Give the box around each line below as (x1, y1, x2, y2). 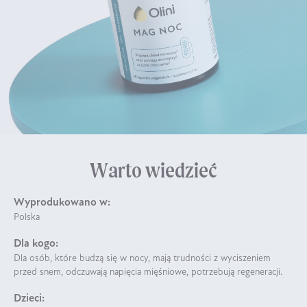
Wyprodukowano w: (14, 197, 110, 208)
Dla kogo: (14, 238, 58, 249)
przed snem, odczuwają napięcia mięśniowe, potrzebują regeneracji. (14, 267, 282, 278)
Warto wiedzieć (90, 157, 217, 182)
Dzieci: (14, 293, 45, 304)
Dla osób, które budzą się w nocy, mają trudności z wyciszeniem (14, 253, 271, 264)
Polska (14, 212, 40, 223)
